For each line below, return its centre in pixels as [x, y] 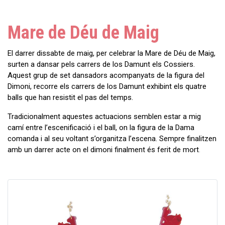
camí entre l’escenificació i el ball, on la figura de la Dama [101, 127]
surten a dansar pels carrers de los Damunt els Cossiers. [101, 64]
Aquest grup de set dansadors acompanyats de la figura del [106, 75]
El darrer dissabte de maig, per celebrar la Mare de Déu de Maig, [111, 53]
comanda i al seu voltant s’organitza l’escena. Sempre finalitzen [112, 138]
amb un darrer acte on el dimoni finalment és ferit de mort [103, 149]
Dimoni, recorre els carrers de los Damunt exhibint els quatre [107, 86]
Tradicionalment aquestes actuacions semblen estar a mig [104, 116]
